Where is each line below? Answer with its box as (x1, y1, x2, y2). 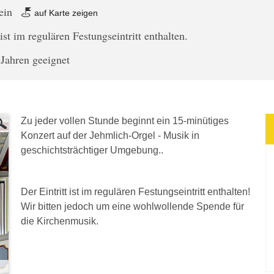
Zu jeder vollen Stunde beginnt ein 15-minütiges (21, 116, 229, 126)
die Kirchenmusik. (21, 216, 98, 226)
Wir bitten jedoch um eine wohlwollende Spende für (21, 201, 244, 212)
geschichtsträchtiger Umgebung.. (21, 145, 166, 155)
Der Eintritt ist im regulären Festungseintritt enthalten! (21, 187, 250, 197)
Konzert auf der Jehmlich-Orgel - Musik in (21, 130, 199, 141)
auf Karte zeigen (32, 8, 98, 18)
